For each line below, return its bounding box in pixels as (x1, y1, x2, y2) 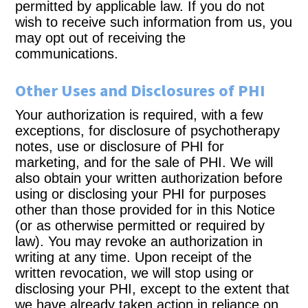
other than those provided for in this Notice (15, 202, 276, 217)
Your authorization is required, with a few (15, 107, 263, 122)
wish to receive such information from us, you (15, 14, 293, 30)
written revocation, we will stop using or (15, 265, 254, 280)
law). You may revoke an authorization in (15, 234, 263, 249)
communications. (15, 46, 119, 61)
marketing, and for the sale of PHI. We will (15, 155, 274, 170)
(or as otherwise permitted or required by (15, 218, 265, 233)
